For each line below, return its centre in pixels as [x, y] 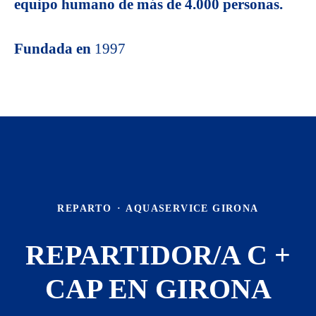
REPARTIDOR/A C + [158, 255]
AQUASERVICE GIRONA [192, 208]
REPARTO [85, 208]
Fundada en [54, 49]
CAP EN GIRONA [158, 289]
